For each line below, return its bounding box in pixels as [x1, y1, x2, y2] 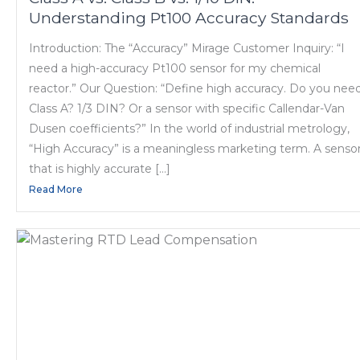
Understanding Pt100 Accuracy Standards [29, 7, 349, 27]
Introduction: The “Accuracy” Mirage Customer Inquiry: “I [29, 41, 345, 56]
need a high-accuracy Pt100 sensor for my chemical [29, 61, 321, 76]
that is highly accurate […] [29, 162, 170, 177]
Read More [29, 183, 83, 196]
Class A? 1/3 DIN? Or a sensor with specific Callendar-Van [29, 101, 345, 117]
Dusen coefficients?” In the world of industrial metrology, [29, 121, 350, 137]
